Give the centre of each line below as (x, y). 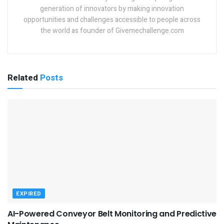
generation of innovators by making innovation (112, 8)
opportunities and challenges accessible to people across (112, 19)
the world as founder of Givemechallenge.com (112, 30)
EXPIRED (29, 193)
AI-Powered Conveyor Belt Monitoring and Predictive (112, 213)
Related (23, 77)
